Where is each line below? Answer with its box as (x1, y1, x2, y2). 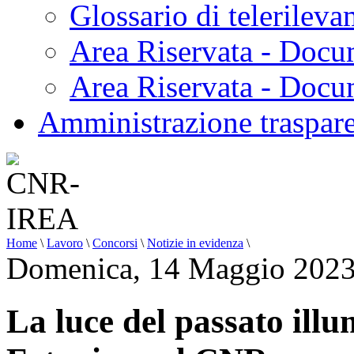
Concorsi (92, 236, 137, 250)
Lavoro (47, 236, 83, 250)
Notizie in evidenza (147, 236, 243, 250)
